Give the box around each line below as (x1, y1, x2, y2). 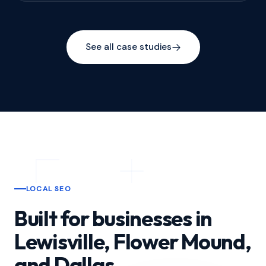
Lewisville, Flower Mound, (14, 228, 251, 255)
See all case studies (85, 41, 172, 53)
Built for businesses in (14, 205, 213, 232)
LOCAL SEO (26, 184, 71, 194)
